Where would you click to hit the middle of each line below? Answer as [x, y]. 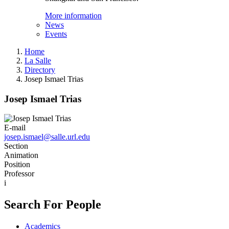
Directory [40, 70]
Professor [19, 174]
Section [16, 146]
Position [17, 165]
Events [56, 34]
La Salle [38, 61]
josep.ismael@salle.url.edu [47, 137]
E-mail [15, 128]
